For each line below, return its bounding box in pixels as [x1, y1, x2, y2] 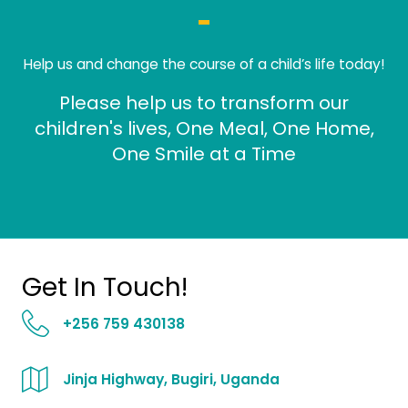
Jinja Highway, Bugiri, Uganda [63, 369, 280, 389]
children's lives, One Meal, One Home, [34, 115, 374, 141]
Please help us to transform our [59, 89, 349, 116]
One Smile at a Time [112, 140, 296, 167]
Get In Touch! [22, 269, 188, 305]
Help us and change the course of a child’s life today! [23, 54, 385, 74]
